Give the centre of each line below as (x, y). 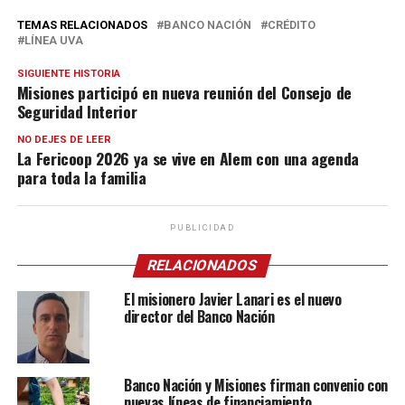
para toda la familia (81, 178)
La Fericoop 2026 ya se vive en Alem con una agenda (188, 159)
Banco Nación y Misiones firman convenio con (256, 386)
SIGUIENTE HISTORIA (68, 74)
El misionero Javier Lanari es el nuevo (232, 300)
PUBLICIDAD (202, 228)
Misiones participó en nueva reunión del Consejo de (184, 93)
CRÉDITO (291, 25)
